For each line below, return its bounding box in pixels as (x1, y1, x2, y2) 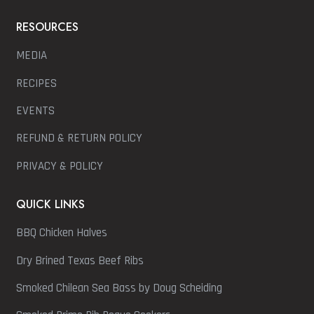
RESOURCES (16, 19, 79, 36)
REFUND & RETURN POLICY (16, 130, 143, 146)
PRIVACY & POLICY (16, 158, 104, 174)
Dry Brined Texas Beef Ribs (16, 252, 144, 268)
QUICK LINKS (16, 196, 86, 213)
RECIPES (16, 75, 57, 91)
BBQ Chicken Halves (16, 225, 108, 241)
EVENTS (16, 103, 55, 119)
